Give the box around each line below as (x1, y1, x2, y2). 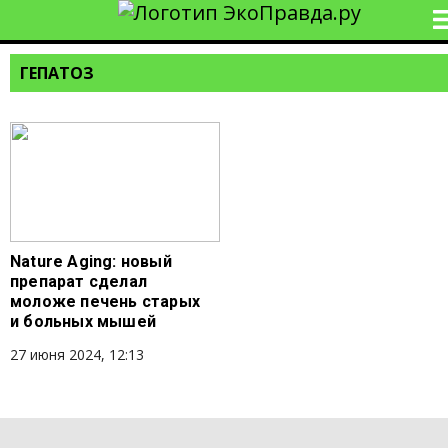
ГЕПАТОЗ (20, 62, 94, 84)
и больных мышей (10, 312, 156, 331)
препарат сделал (10, 272, 147, 291)
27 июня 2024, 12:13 (10, 345, 144, 364)
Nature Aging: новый (10, 252, 172, 271)
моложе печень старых (10, 292, 200, 311)
